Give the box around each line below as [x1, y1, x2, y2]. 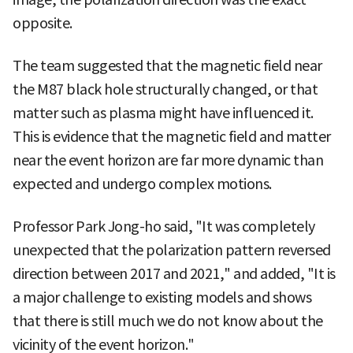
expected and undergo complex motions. [13, 174, 272, 193]
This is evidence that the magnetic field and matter [13, 127, 331, 146]
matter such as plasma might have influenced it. [13, 103, 314, 122]
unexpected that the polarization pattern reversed [13, 240, 331, 259]
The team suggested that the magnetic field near [13, 56, 322, 75]
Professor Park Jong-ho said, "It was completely [13, 217, 315, 236]
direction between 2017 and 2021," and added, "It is [13, 264, 336, 283]
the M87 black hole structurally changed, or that [13, 80, 318, 98]
